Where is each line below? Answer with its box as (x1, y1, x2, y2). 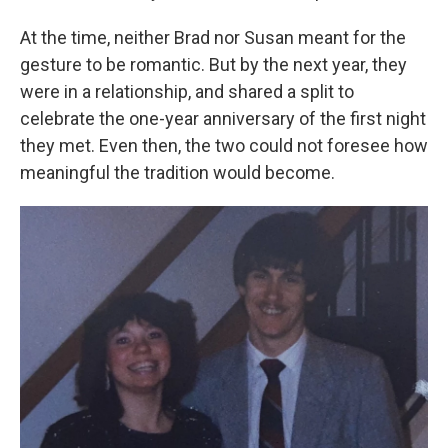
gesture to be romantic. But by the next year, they (20, 54, 407, 75)
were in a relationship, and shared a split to (20, 81, 354, 102)
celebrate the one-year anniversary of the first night (20, 108, 426, 129)
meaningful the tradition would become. (20, 162, 335, 183)
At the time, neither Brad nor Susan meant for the (20, 27, 406, 48)
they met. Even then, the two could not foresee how (20, 135, 428, 156)
